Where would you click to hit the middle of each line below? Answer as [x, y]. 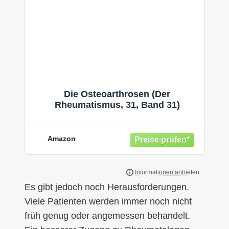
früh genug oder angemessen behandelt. [107, 215]
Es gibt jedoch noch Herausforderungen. [107, 187]
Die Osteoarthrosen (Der [117, 94]
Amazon [62, 139]
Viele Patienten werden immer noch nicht [108, 201]
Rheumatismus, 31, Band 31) [117, 105]
